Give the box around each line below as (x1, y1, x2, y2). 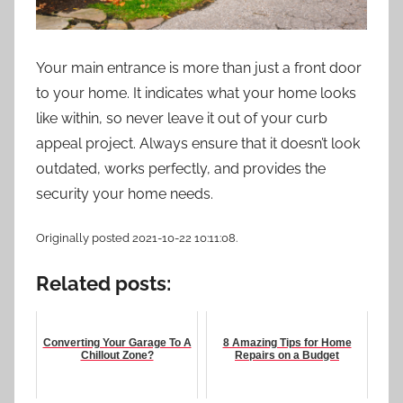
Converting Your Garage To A (42, 336, 192, 349)
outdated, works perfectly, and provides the (36, 159, 326, 177)
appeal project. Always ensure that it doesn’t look (36, 134, 360, 152)
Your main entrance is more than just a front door (36, 58, 362, 76)
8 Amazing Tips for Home (222, 336, 352, 349)
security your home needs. (36, 184, 213, 202)
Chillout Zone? (80, 349, 154, 362)
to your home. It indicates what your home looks (36, 84, 356, 102)
